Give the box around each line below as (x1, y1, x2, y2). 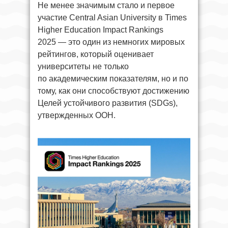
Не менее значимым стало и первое (38, 1, 175, 10)
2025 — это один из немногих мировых (38, 38, 185, 47)
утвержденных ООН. (38, 111, 116, 120)
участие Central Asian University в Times (38, 13, 187, 22)
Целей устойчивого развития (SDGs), (38, 99, 178, 108)
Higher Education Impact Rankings (38, 25, 163, 35)
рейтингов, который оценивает (38, 50, 154, 59)
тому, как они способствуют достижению (38, 87, 189, 96)
